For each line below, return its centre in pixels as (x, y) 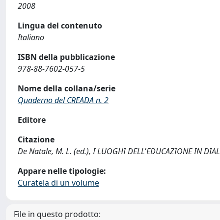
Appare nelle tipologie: (62, 171)
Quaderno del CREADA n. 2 (63, 100)
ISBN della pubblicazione (66, 57)
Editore (32, 120)
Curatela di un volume (58, 183)
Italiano (31, 37)
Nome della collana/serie (67, 88)
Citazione (36, 139)
